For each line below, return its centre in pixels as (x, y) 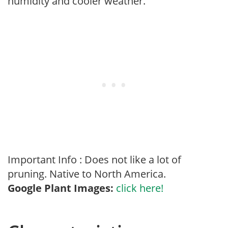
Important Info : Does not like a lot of (94, 160)
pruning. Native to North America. (87, 174)
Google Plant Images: (61, 188)
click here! (140, 188)
